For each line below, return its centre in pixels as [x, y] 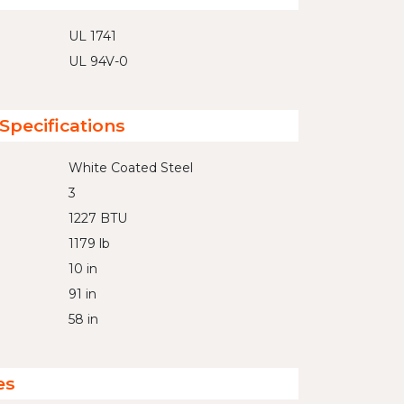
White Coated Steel [131, 168]
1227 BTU [98, 218]
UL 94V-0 [98, 61]
